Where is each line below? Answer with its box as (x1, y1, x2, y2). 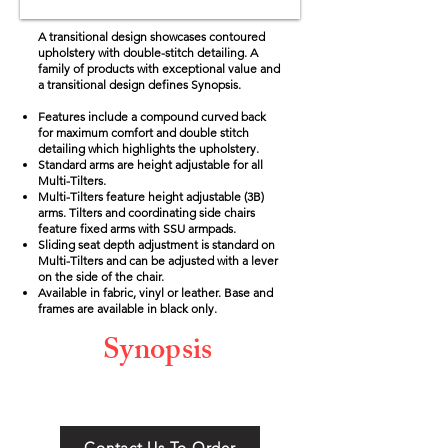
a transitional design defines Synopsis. (38, 77, 241, 92)
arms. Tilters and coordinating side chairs (38, 205, 255, 220)
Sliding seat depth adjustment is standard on (38, 237, 275, 252)
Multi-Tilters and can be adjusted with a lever (38, 253, 278, 268)
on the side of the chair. (38, 269, 164, 284)
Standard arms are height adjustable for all (38, 157, 263, 172)
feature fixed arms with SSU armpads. (38, 221, 236, 236)
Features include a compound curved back (38, 109, 266, 124)
